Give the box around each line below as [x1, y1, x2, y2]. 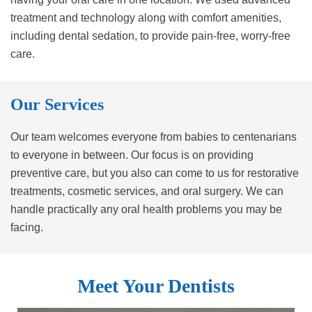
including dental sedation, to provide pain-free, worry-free [10, 30, 290, 42]
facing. [10, 221, 43, 234]
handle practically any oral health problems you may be [10, 203, 282, 216]
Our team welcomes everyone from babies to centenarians [10, 131, 297, 143]
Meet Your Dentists [77, 275, 235, 297]
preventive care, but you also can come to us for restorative [10, 167, 299, 180]
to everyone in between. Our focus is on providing [10, 149, 253, 162]
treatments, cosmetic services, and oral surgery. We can [10, 185, 283, 198]
